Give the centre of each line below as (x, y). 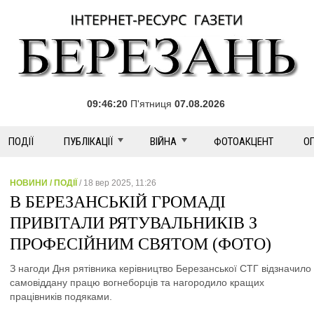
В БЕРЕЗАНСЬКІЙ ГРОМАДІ (118, 202)
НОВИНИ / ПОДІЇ (43, 183)
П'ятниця (151, 104)
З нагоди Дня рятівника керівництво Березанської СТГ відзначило (161, 268)
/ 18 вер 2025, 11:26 (117, 183)
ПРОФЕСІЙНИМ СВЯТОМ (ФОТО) (141, 244)
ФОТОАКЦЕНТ (244, 142)
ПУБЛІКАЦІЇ (88, 142)
